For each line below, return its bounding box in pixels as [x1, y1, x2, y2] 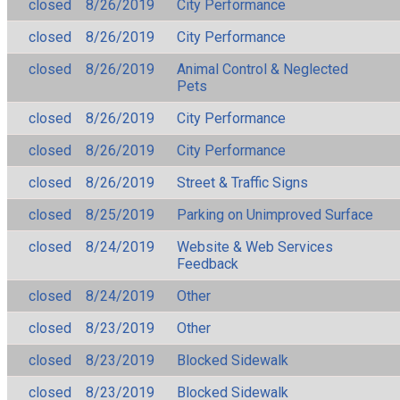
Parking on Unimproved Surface [177, 205, 373, 223]
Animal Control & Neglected [177, 60, 348, 78]
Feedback [177, 254, 238, 272]
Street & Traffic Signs [177, 173, 308, 191]
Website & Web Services [177, 237, 333, 255]
